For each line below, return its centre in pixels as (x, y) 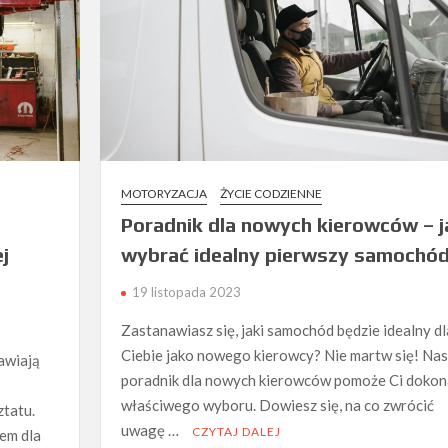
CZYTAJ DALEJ (236, 432)
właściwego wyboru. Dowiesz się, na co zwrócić (277, 405)
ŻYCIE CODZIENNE (270, 194)
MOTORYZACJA (163, 194)
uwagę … (151, 430)
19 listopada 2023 (186, 292)
